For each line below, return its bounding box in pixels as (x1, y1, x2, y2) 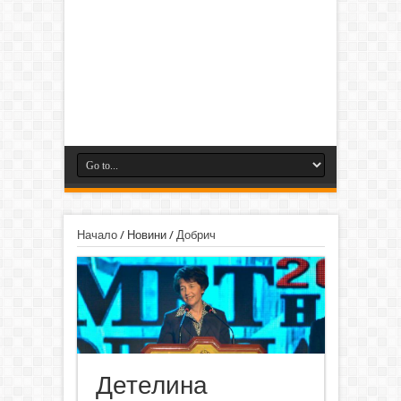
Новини (126, 227, 166, 242)
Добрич (175, 227, 216, 242)
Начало (76, 227, 117, 242)
